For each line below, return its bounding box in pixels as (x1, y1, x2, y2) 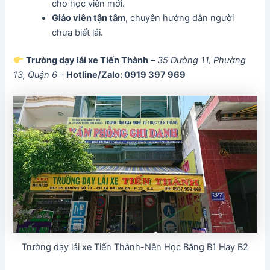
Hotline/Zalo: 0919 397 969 (66, 69, 186, 80)
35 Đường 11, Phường (157, 54, 246, 66)
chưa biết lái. (52, 27, 104, 38)
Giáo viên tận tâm (52, 12, 126, 24)
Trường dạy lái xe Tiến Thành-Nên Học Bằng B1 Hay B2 (22, 241, 248, 253)
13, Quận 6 (13, 69, 58, 80)
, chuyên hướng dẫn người (125, 12, 234, 24)
